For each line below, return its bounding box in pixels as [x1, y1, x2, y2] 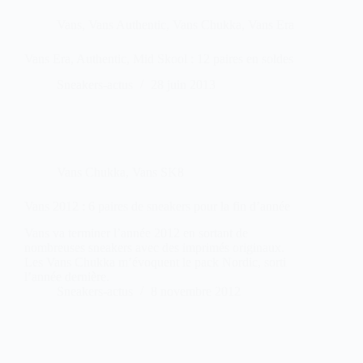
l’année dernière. [24, 270, 109, 284]
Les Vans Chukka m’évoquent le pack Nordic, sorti [24, 255, 286, 270]
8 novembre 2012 [151, 284, 241, 299]
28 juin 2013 [151, 78, 216, 92]
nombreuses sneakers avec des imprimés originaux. [24, 241, 284, 255]
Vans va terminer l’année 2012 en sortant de [24, 226, 248, 241]
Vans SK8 [132, 165, 184, 180]
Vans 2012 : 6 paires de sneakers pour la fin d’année [24, 199, 290, 214]
